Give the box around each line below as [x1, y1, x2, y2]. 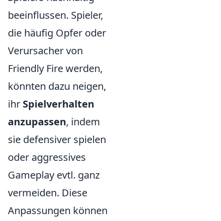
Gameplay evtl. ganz [8, 168, 100, 182]
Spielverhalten [23, 97, 94, 110]
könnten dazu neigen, [8, 79, 106, 93]
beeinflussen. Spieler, [8, 8, 103, 22]
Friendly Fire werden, [8, 62, 103, 75]
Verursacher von [8, 44, 83, 57]
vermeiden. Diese [8, 186, 87, 199]
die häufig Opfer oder [8, 26, 106, 39]
